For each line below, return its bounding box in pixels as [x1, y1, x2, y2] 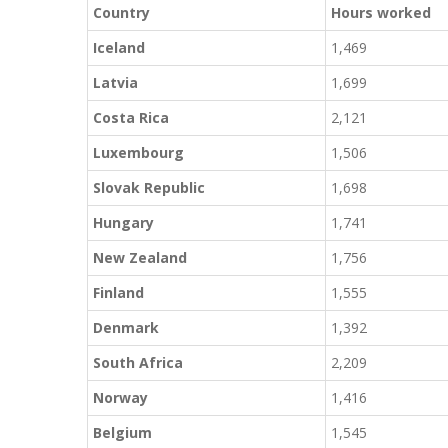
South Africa [93, 353, 183, 372]
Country [93, 3, 150, 22]
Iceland [93, 38, 145, 57]
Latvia [93, 73, 138, 92]
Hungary [93, 213, 154, 232]
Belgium [93, 423, 152, 442]
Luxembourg [93, 143, 184, 162]
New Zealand [93, 248, 187, 267]
